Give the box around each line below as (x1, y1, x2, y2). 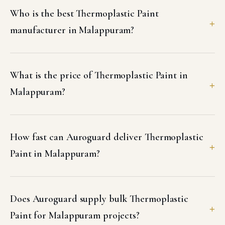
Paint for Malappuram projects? (10, 209, 140, 221)
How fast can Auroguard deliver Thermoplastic (10, 131, 203, 143)
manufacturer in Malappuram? (10, 24, 135, 36)
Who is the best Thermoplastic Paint (10, 8, 159, 20)
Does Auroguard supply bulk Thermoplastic (10, 193, 189, 205)
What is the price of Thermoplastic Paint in (10, 69, 188, 81)
